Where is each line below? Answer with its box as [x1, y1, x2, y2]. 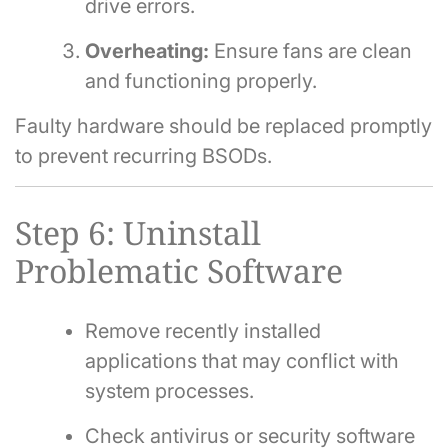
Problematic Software [15, 248, 343, 292]
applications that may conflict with [85, 349, 399, 374]
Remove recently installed [85, 319, 321, 344]
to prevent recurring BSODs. [15, 144, 272, 169]
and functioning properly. [85, 69, 317, 94]
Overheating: [85, 39, 209, 64]
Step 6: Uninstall [15, 210, 261, 254]
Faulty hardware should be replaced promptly [15, 114, 432, 139]
